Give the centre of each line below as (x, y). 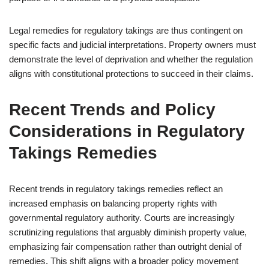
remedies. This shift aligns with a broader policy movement (124, 261)
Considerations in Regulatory (127, 131)
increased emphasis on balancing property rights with (113, 203)
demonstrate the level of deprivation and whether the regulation (131, 59)
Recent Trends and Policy (112, 110)
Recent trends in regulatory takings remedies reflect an (116, 189)
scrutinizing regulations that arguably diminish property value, (128, 232)
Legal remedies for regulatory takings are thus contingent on (126, 30)
